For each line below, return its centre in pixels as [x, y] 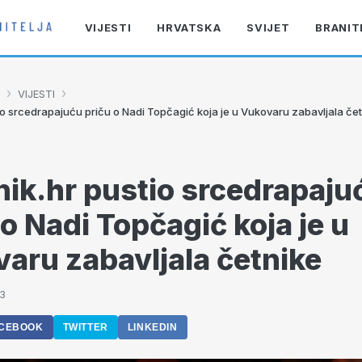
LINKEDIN [152, 327]
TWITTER [85, 327]
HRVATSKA [189, 27]
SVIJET [268, 27]
